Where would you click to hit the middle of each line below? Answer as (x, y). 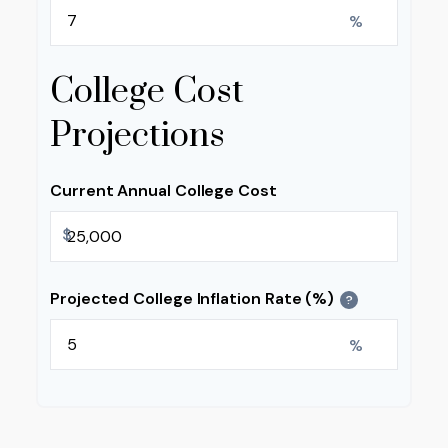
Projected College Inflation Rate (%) (192, 298)
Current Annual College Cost (163, 190)
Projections (137, 136)
